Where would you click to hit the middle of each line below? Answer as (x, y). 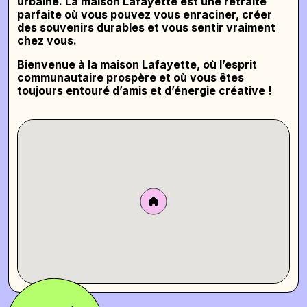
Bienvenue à (52, 64)
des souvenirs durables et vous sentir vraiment (146, 27)
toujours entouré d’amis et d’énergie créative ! (145, 90)
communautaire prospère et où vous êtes (131, 77)
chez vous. (47, 40)
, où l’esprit (227, 64)
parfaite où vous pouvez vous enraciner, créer (145, 14)
